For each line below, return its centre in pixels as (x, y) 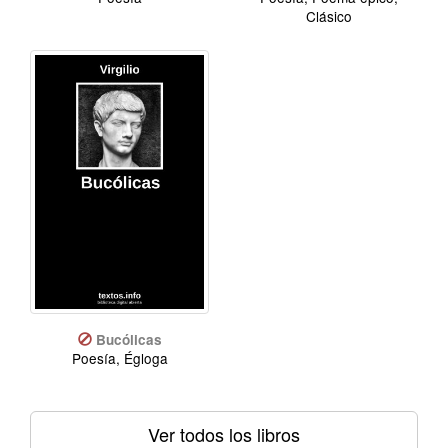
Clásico (328, 15)
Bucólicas (128, 339)
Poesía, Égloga (119, 357)
